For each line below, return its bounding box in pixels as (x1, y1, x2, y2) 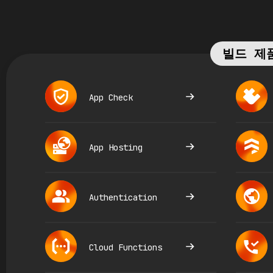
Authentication (88, 191, 157, 203)
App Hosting (88, 141, 143, 153)
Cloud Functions (88, 241, 162, 253)
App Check (88, 91, 133, 103)
